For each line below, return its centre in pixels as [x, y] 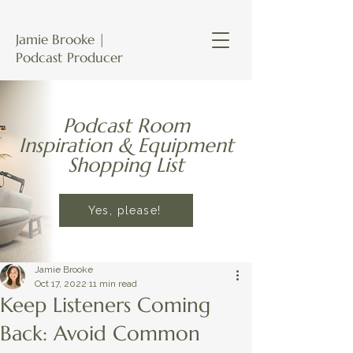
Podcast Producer [69, 58]
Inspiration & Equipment [126, 145]
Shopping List [126, 165]
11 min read [113, 284]
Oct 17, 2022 [61, 284]
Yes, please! [124, 210]
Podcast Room [126, 126]
